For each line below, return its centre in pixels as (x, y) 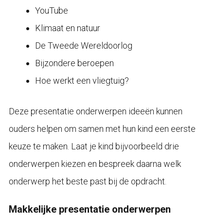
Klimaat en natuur (67, 28)
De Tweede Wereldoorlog (83, 45)
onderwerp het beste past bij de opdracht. (87, 181)
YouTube (51, 10)
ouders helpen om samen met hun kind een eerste (102, 128)
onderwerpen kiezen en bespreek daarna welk (95, 163)
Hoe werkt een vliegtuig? (82, 80)
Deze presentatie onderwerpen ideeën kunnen (95, 111)
